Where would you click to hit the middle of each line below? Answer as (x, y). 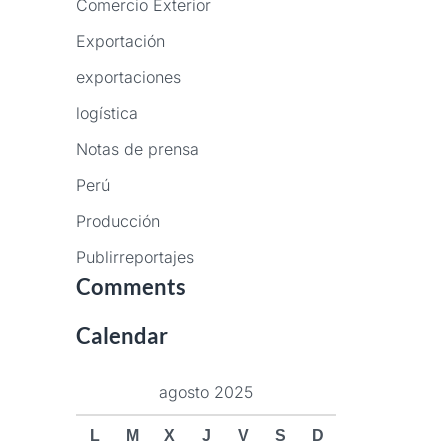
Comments (131, 287)
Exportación (120, 41)
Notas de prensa (137, 149)
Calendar (122, 336)
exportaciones (128, 77)
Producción (118, 221)
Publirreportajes (135, 257)
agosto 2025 (206, 392)
